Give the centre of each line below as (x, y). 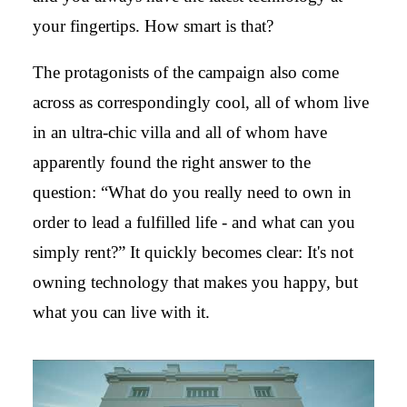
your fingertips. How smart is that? (153, 26)
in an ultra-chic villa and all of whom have (180, 132)
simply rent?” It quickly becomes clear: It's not (193, 252)
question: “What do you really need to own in (192, 192)
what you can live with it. (121, 312)
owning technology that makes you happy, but (195, 282)
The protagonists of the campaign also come (186, 72)
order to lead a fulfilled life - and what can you (194, 222)
